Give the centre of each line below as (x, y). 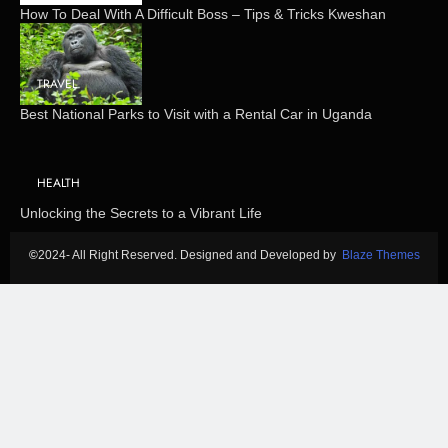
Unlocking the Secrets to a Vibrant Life (141, 213)
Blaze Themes (380, 255)
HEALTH (58, 183)
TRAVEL (57, 83)
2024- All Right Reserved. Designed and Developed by (189, 255)
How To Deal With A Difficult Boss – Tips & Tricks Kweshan (203, 14)
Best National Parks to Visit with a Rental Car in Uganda (196, 113)
